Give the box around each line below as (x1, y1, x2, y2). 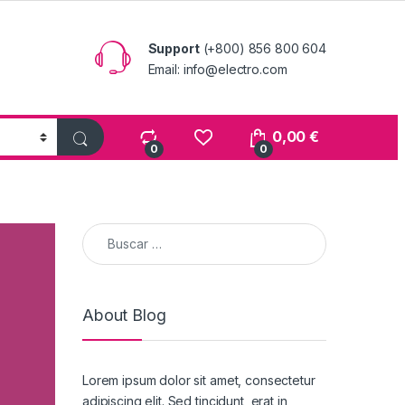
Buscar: (81, 222, 132, 239)
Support (147, 41, 200, 57)
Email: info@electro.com (147, 61, 287, 78)
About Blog (82, 305, 166, 325)
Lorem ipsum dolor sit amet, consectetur (82, 372, 316, 388)
